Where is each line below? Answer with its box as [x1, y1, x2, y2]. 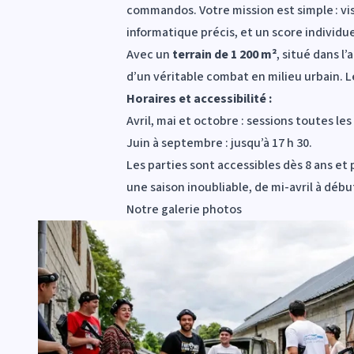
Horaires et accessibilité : [126, 89, 274, 107]
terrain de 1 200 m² [172, 45, 277, 63]
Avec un [126, 45, 172, 63]
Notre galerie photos [126, 200, 242, 218]
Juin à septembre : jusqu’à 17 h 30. [126, 134, 314, 152]
